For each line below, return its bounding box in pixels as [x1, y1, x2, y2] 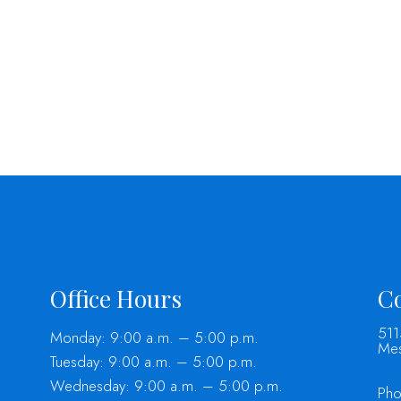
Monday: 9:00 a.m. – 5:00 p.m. [49, 327, 259, 349]
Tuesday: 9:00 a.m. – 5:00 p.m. [49, 351, 257, 373]
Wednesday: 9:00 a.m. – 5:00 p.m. [49, 375, 283, 397]
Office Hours [49, 283, 182, 315]
